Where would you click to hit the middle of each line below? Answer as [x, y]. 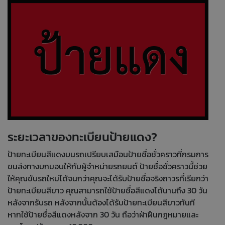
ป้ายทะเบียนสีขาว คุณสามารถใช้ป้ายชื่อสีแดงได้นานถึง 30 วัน [107, 190]
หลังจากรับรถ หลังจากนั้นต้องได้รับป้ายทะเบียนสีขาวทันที [101, 202]
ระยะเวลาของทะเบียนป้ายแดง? [82, 137]
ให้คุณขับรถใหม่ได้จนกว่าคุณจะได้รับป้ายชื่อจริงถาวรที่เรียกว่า [108, 178]
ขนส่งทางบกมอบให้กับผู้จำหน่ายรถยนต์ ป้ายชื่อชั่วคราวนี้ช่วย [107, 166]
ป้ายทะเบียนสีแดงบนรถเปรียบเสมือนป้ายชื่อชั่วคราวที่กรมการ [108, 154]
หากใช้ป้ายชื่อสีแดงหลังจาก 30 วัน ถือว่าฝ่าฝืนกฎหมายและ [103, 214]
